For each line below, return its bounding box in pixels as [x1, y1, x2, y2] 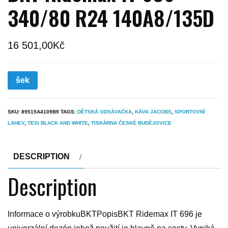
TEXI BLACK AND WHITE [27, 120, 88, 126]
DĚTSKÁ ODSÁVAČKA [77, 108, 132, 115]
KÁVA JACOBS [135, 108, 172, 115]
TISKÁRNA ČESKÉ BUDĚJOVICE [91, 120, 172, 126]
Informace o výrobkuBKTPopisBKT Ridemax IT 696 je [8, 209, 202, 218]
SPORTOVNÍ [175, 108, 205, 115]
